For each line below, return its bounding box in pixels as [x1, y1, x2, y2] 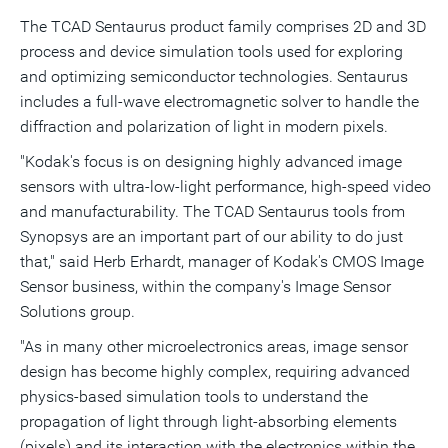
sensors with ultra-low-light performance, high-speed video [20, 177, 431, 196]
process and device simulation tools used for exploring [20, 42, 403, 61]
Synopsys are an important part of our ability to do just [20, 227, 403, 246]
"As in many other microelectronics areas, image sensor [20, 337, 408, 356]
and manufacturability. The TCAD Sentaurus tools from [20, 202, 405, 221]
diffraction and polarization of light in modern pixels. [20, 117, 388, 136]
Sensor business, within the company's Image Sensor [20, 277, 391, 296]
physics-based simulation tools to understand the [20, 387, 368, 406]
